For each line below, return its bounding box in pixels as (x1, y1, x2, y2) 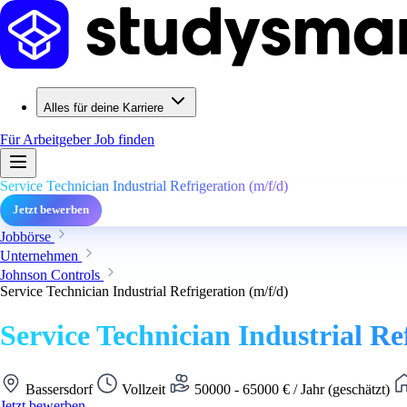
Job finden (94, 132, 154, 147)
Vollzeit (118, 381, 169, 397)
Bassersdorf (22, 381, 96, 397)
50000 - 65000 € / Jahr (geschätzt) (191, 381, 393, 397)
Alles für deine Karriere (44, 101, 164, 114)
